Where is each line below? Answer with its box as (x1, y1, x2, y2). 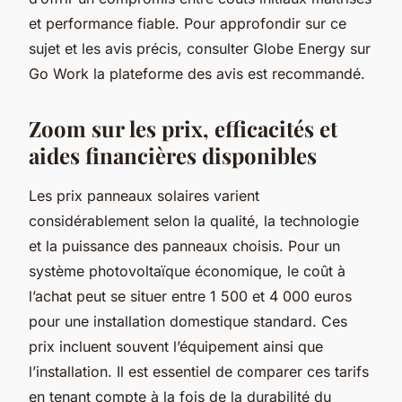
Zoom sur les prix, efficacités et (29, 113, 337, 143)
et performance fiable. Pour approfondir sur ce (29, 13, 346, 32)
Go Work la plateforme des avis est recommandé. (29, 64, 365, 83)
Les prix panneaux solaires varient (29, 186, 259, 205)
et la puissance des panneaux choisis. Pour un (29, 236, 340, 255)
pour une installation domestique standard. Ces (29, 311, 347, 330)
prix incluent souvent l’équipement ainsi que (29, 336, 323, 355)
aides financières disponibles (29, 140, 317, 170)
